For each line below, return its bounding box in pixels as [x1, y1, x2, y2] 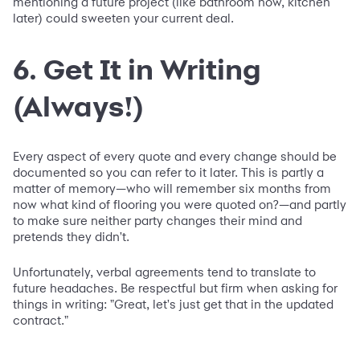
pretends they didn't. [13, 228, 129, 244]
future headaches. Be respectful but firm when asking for [13, 280, 337, 296]
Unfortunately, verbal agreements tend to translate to [13, 264, 316, 280]
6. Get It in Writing [13, 52, 261, 85]
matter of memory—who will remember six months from [13, 180, 331, 196]
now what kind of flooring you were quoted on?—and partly [13, 196, 346, 212]
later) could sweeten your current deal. [13, 10, 234, 26]
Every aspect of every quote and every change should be [13, 148, 337, 164]
